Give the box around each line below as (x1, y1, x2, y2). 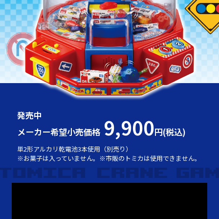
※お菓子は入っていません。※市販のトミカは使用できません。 (17, 153, 201, 163)
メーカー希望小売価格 (17, 126, 100, 138)
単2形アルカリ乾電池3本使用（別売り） (17, 144, 132, 154)
